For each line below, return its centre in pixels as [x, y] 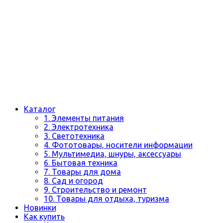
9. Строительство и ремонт [95, 190]
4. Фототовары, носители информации [118, 145]
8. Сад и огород [73, 181]
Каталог [40, 109]
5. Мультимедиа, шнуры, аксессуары [112, 154]
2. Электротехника [79, 127]
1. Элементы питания [84, 118]
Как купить [44, 217]
